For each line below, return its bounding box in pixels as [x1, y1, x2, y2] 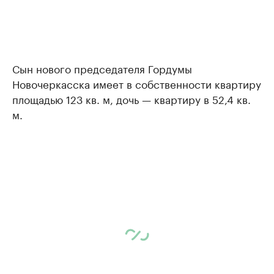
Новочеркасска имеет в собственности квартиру [12, 75, 261, 91]
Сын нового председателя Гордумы [12, 60, 192, 76]
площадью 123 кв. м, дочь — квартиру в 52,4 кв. [12, 91, 251, 106]
